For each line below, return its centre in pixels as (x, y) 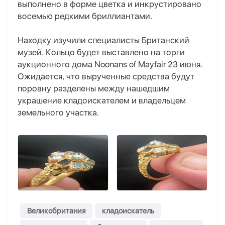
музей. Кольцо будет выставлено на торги (101, 52)
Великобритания (56, 211)
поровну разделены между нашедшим (94, 89)
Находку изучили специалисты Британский (103, 40)
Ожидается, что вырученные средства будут (106, 77)
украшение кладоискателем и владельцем (102, 101)
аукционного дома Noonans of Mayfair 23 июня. (110, 65)
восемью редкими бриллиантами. (85, 16)
